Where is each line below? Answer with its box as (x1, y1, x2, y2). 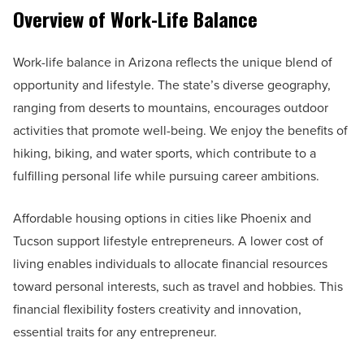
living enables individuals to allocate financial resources (13, 253, 327, 273)
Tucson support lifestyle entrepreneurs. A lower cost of (13, 231, 323, 250)
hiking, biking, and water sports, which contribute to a (13, 143, 316, 162)
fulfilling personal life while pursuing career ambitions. (13, 166, 319, 185)
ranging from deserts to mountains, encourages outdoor (13, 97, 328, 117)
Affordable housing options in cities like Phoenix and (13, 208, 311, 227)
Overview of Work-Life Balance (13, 3, 258, 33)
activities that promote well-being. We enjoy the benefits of (13, 120, 348, 140)
